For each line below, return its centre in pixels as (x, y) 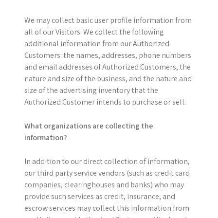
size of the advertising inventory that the (91, 90)
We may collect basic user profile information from (108, 20)
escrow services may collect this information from (107, 208)
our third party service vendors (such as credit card (107, 173)
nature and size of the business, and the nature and (108, 79)
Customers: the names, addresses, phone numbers (108, 55)
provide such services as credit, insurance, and (100, 196)
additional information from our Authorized (97, 44)
